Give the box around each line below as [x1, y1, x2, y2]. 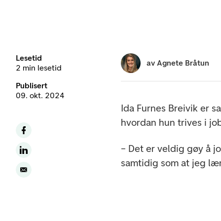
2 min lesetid [16, 63, 62, 73]
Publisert [16, 80, 47, 90]
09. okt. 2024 [16, 90, 65, 100]
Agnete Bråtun [157, 58, 210, 68]
